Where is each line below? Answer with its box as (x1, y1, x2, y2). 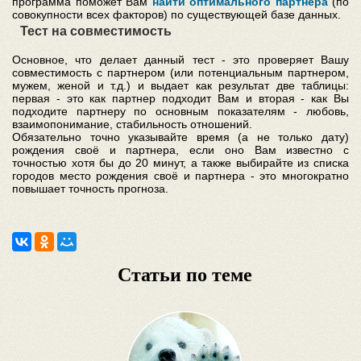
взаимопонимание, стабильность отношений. (12, 118, 252, 131)
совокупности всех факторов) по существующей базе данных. (12, 8, 341, 21)
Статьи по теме (117, 264, 252, 285)
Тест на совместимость (20, 24, 172, 38)
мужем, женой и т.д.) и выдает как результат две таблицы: (12, 79, 349, 92)
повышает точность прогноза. (12, 182, 168, 195)
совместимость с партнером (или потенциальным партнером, (12, 66, 349, 79)
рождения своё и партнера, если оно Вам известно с (12, 143, 349, 156)
